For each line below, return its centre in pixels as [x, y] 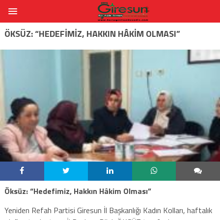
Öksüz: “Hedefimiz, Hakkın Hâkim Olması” [78, 191]
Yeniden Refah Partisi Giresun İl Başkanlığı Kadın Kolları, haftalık [108, 210]
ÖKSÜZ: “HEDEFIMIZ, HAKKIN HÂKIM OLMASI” [92, 33]
